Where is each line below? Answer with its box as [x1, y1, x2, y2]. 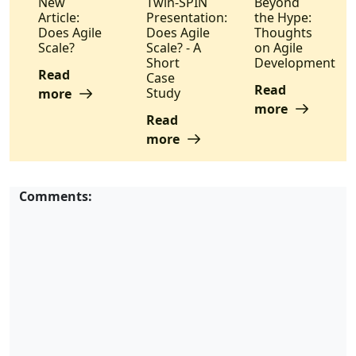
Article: [38, 8, 79, 26]
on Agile [253, 38, 303, 56]
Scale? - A [145, 38, 201, 56]
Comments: [19, 187, 92, 205]
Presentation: [145, 8, 227, 26]
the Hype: [253, 8, 311, 26]
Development [253, 53, 335, 72]
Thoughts [253, 23, 312, 41]
